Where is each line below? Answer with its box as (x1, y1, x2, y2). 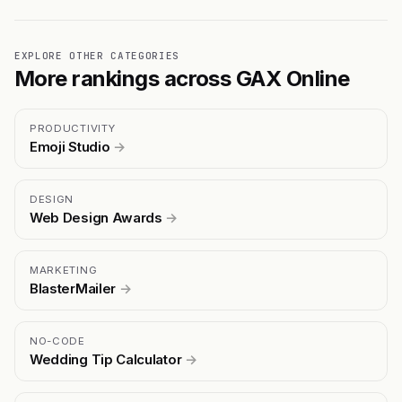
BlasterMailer (30, 279, 119, 297)
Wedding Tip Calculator (30, 350, 185, 368)
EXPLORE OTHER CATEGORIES (14, 48, 179, 62)
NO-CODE (30, 334, 85, 347)
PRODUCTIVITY (30, 121, 116, 135)
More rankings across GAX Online (14, 65, 350, 92)
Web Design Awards (30, 208, 166, 226)
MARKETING (30, 263, 98, 276)
